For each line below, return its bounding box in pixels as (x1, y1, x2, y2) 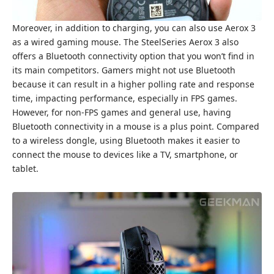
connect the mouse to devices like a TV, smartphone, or (12, 149, 238, 161)
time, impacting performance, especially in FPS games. (12, 92, 237, 105)
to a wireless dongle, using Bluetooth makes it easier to (12, 135, 240, 147)
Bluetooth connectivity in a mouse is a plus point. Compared (12, 120, 259, 133)
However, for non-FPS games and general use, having (12, 106, 231, 119)
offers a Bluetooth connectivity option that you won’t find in (12, 50, 254, 62)
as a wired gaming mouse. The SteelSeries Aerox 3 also (12, 36, 239, 48)
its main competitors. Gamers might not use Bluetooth (12, 64, 235, 76)
